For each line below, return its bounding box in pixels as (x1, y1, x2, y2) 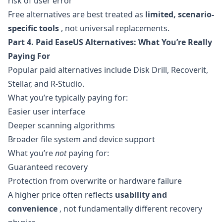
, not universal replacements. (59, 23, 169, 34)
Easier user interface (8, 106, 85, 117)
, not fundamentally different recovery (57, 203, 202, 214)
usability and (115, 189, 167, 200)
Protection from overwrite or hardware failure (8, 175, 182, 186)
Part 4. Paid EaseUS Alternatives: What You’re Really (8, 37, 212, 48)
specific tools (8, 23, 59, 34)
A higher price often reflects (8, 189, 115, 200)
